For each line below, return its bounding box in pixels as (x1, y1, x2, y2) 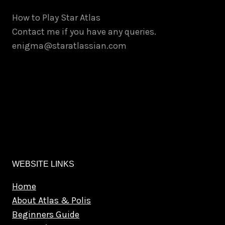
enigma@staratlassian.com (12, 40, 127, 52)
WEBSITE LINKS (12, 160, 74, 169)
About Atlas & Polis (12, 195, 91, 206)
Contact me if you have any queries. (12, 26, 156, 38)
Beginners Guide (12, 209, 79, 220)
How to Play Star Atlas (12, 12, 100, 24)
